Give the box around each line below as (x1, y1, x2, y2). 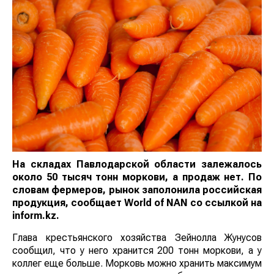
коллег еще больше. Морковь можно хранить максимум (12, 257, 262, 270)
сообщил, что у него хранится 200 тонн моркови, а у (12, 245, 262, 257)
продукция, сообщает (12, 197, 124, 209)
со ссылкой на (190, 197, 262, 209)
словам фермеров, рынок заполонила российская (12, 184, 262, 196)
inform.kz (12, 210, 56, 222)
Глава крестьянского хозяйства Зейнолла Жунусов (12, 232, 262, 244)
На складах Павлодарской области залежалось (12, 158, 262, 171)
